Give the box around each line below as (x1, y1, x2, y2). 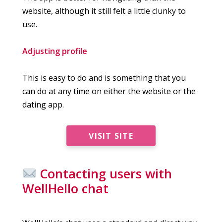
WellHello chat (22, 179, 109, 197)
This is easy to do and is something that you (22, 72, 186, 84)
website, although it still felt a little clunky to (22, 5, 186, 17)
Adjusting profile (22, 46, 87, 57)
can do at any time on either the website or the (22, 86, 196, 97)
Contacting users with (36, 165, 172, 182)
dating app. (22, 99, 64, 111)
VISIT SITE (89, 130, 133, 141)
